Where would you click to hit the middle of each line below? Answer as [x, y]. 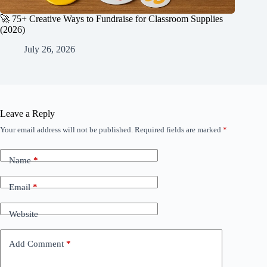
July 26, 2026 [49, 49]
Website [24, 214]
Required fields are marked [179, 129]
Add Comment [36, 244]
